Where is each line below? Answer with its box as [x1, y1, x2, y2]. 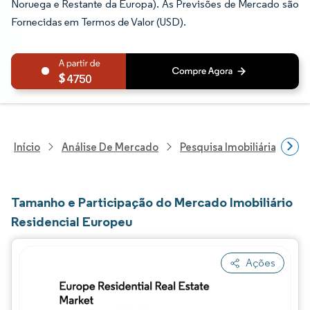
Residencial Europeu [11, 213, 132, 230]
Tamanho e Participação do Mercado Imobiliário [11, 194, 293, 210]
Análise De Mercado [62, 140, 158, 154]
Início [14, 140, 40, 154]
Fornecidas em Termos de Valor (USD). [11, 15, 186, 28]
